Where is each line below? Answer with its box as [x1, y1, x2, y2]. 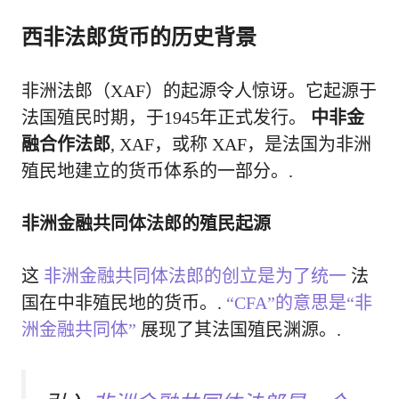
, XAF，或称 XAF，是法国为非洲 [110, 134, 371, 155]
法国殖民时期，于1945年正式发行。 [21, 108, 311, 128]
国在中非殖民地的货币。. [21, 293, 226, 313]
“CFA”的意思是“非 [226, 293, 372, 313]
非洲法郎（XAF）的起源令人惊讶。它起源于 [21, 81, 377, 102]
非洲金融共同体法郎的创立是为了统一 [44, 266, 346, 287]
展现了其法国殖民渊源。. [136, 320, 341, 340]
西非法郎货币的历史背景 [21, 24, 256, 51]
